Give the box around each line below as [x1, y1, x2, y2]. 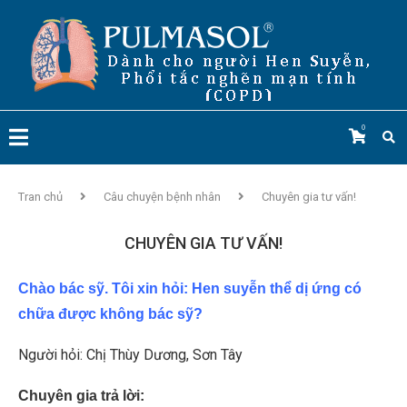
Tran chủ [18, 190, 63, 203]
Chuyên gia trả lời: [18, 388, 144, 403]
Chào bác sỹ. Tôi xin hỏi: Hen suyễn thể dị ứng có [18, 281, 362, 296]
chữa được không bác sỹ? [18, 306, 203, 322]
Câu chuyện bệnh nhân [104, 190, 221, 203]
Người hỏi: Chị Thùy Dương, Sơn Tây [18, 346, 243, 363]
